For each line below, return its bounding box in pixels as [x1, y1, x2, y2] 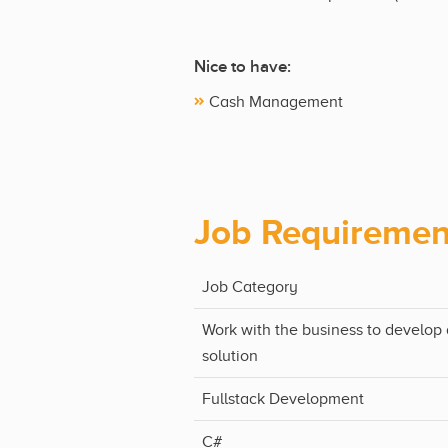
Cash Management [209, 92, 343, 111]
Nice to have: [194, 56, 291, 77]
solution [202, 346, 258, 365]
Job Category [202, 277, 298, 296]
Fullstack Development [202, 389, 364, 408]
